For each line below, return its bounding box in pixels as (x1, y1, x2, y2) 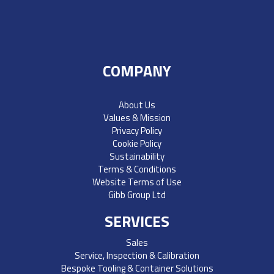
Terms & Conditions (98, 161, 176, 176)
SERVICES (105, 209, 169, 233)
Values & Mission (103, 110, 171, 125)
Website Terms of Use (92, 174, 182, 189)
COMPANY (103, 59, 171, 83)
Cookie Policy (113, 136, 161, 150)
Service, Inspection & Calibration (75, 248, 199, 262)
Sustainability (109, 149, 165, 163)
